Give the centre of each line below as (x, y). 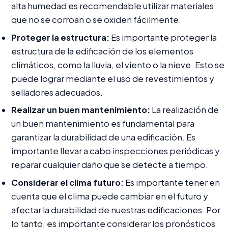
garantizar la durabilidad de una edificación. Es (103, 137)
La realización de (184, 110)
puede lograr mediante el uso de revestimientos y (112, 78)
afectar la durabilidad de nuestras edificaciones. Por (116, 210)
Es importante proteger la (163, 37)
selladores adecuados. (57, 92)
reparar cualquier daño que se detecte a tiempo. (109, 165)
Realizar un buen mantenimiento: (80, 110)
